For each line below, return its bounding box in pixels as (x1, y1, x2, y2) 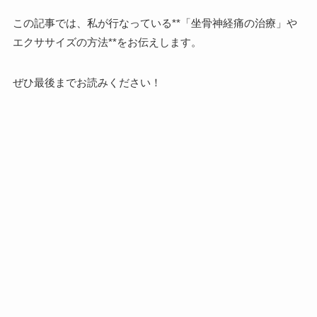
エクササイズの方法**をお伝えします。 (12, 35, 202, 48)
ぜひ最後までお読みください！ (12, 76, 161, 88)
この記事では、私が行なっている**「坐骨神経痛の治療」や (12, 16, 297, 29)
